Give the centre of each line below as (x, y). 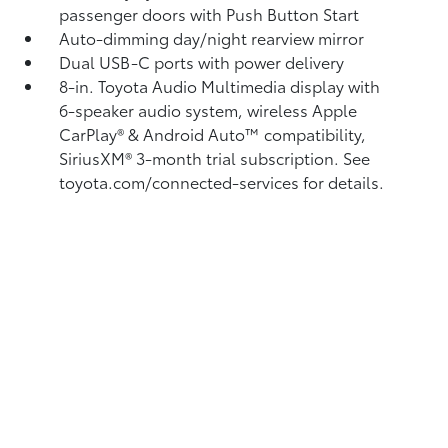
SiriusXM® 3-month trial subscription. (201, 157)
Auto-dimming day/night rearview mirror (212, 37)
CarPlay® (94, 133)
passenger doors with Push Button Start (209, 13)
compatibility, (315, 133)
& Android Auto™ (196, 133)
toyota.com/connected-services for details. (222, 181)
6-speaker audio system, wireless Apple (208, 109)
